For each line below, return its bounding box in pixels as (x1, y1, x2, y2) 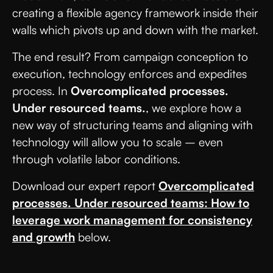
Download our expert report (12, 178, 158, 193)
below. (75, 229, 111, 244)
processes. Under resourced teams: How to (12, 195, 249, 210)
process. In (12, 83, 71, 98)
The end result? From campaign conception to (12, 49, 248, 64)
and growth (12, 229, 75, 244)
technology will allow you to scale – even (12, 134, 223, 149)
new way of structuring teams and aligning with (12, 117, 253, 132)
